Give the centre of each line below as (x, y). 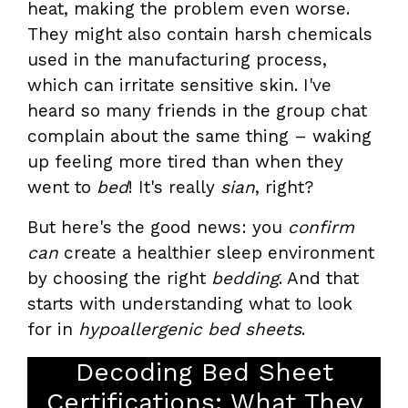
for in (53, 330)
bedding (245, 279)
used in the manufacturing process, (177, 60)
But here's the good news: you (158, 228)
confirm (321, 228)
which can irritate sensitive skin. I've (179, 86)
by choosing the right (119, 279)
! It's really (174, 188)
